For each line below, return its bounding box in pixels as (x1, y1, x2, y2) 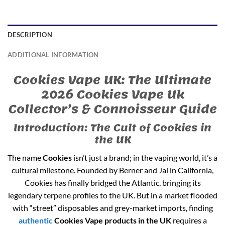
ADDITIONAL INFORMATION (8, 51, 99, 59)
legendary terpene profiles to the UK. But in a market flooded (8, 190, 217, 200)
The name (8, 152, 43, 162)
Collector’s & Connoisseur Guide (8, 98, 217, 121)
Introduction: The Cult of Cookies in (14, 118, 211, 138)
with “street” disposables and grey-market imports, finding (12, 202, 213, 212)
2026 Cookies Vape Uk (41, 83, 184, 106)
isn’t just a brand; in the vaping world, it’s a (72, 152, 217, 162)
